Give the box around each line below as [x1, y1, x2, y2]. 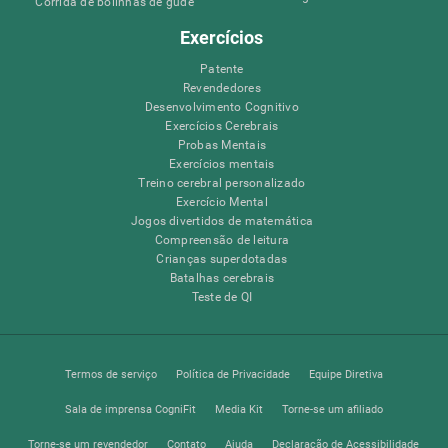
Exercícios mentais [169, 156, 275, 171]
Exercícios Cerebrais [165, 118, 279, 133]
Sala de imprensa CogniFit [64, 401, 196, 416]
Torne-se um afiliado [281, 401, 383, 416]
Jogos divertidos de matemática [130, 213, 313, 228]
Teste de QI [191, 289, 253, 304]
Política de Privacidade [175, 366, 290, 381]
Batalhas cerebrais [169, 270, 275, 285]
